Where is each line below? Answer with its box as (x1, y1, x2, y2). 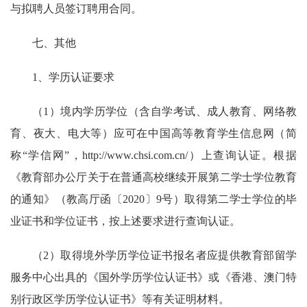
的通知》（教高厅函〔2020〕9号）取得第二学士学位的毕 (10, 193, 297, 205)
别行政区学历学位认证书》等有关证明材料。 (10, 293, 230, 305)
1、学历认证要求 (32, 71, 114, 83)
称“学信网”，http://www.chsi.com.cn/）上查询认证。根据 (10, 149, 297, 161)
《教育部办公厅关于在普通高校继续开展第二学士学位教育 (10, 171, 297, 183)
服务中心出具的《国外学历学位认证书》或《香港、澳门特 (10, 271, 297, 283)
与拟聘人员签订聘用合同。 (10, 3, 142, 14)
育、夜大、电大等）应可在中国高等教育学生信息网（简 (10, 127, 297, 139)
